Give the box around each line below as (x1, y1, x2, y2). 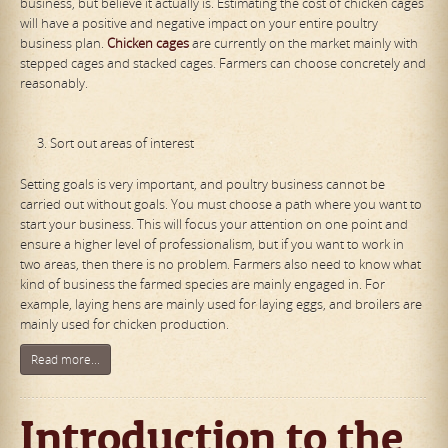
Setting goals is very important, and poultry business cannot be (20, 174, 385, 193)
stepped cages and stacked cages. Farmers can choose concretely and (20, 53, 426, 72)
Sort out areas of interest (50, 133, 194, 152)
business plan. (20, 33, 107, 52)
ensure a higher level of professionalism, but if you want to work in (20, 234, 404, 253)
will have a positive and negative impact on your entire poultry (20, 13, 378, 32)
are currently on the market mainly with (192, 33, 418, 52)
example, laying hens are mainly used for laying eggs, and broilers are (20, 294, 422, 313)
